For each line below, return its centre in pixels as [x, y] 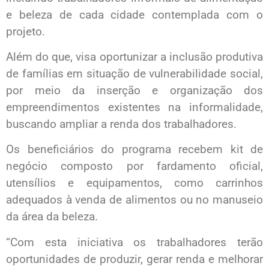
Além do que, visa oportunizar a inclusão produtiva [134, 57]
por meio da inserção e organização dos [134, 90]
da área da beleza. [52, 217]
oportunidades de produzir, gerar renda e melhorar [134, 259]
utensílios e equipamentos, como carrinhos [134, 183]
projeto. [26, 31]
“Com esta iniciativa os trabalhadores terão [134, 242]
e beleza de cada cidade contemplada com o [134, 14]
